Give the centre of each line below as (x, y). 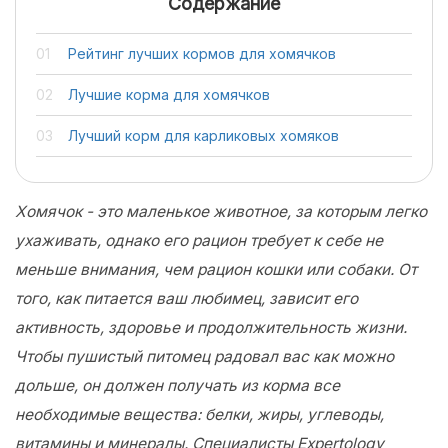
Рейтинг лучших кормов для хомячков (202, 53)
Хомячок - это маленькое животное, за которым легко (221, 211)
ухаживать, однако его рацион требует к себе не (199, 240)
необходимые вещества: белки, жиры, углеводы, (199, 414)
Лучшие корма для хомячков (169, 94)
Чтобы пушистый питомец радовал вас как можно (204, 356)
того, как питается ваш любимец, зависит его (186, 298)
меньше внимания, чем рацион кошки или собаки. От (216, 269)
